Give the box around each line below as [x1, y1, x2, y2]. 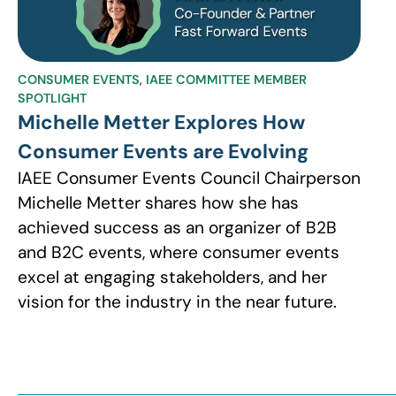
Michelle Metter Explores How [18, 110, 305, 136]
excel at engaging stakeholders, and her [18, 266, 327, 289]
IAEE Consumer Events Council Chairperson [18, 167, 361, 190]
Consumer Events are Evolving [18, 139, 308, 165]
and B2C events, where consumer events [18, 241, 339, 264]
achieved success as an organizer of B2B [18, 217, 337, 240]
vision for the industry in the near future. [18, 291, 337, 314]
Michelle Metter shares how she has [18, 192, 299, 215]
